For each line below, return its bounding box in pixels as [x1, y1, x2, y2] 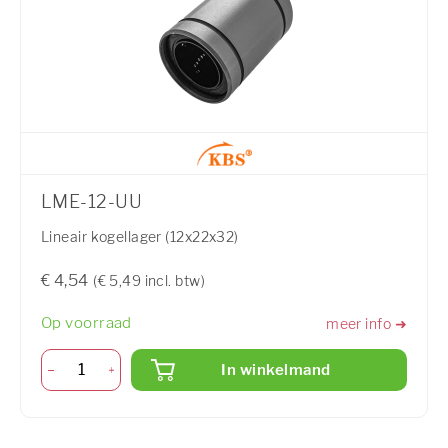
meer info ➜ [326, 314, 407, 332]
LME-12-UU [41, 191, 142, 213]
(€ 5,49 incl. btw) [93, 272, 205, 290]
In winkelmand [221, 360, 331, 379]
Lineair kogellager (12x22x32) [41, 228, 239, 246]
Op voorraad [41, 314, 132, 333]
